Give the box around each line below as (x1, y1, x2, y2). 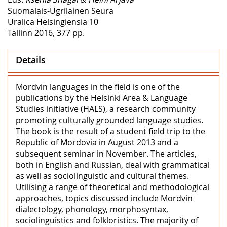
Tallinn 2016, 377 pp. (8, 27, 85, 39)
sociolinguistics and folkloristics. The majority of (16, 214, 198, 226)
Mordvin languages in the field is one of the (16, 81, 180, 92)
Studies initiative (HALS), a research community (16, 103, 196, 115)
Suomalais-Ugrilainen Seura (8, 5, 113, 16)
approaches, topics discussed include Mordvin (16, 192, 193, 204)
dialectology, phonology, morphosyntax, (16, 203, 168, 215)
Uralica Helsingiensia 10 (8, 16, 98, 27)
